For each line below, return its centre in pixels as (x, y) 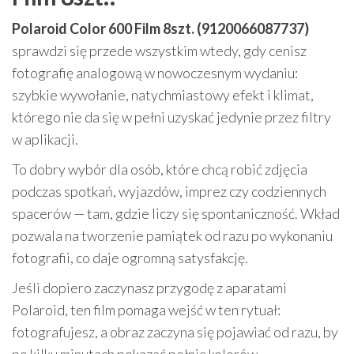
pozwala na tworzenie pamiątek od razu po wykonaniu (172, 235)
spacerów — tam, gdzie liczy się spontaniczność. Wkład (176, 213)
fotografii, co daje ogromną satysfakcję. (130, 258)
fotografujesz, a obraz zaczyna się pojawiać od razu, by (175, 332)
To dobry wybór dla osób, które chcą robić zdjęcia (160, 169)
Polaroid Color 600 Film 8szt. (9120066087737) (160, 28)
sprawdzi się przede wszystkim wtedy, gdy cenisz (159, 51)
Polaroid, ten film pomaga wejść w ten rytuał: (146, 310)
